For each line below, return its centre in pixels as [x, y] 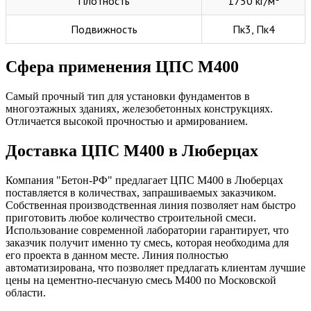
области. [26, 293]
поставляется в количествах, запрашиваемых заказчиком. [141, 193]
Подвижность [104, 30]
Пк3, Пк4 [253, 30]
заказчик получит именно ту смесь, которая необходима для [147, 243]
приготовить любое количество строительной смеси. [131, 218]
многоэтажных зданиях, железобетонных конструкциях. [139, 109]
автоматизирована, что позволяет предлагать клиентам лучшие [155, 268]
